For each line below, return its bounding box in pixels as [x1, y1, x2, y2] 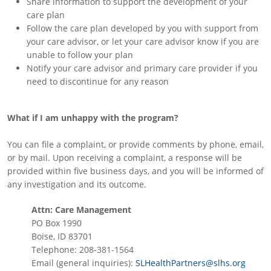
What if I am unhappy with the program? [7, 112, 178, 123]
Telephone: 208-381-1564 [31, 244, 134, 255]
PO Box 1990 [31, 217, 82, 229]
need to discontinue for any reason [27, 76, 169, 87]
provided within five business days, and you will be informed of [7, 165, 264, 177]
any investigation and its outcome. [7, 178, 146, 190]
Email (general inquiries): [31, 257, 135, 269]
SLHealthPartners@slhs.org [135, 257, 246, 269]
